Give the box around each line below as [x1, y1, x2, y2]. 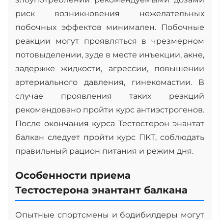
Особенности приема [15, 169, 131, 181]
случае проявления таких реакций [15, 91, 204, 101]
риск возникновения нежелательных [15, 8, 204, 18]
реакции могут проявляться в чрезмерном [15, 36, 204, 46]
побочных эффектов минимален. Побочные [15, 22, 204, 32]
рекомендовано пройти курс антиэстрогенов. [15, 105, 204, 114]
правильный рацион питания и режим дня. [15, 146, 193, 156]
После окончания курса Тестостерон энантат [15, 118, 204, 128]
